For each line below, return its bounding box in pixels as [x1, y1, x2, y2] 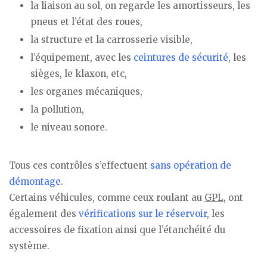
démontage [9, 176, 61, 188]
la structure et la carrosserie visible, [30, 34, 193, 46]
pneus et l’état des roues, [30, 16, 142, 28]
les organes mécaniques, [30, 86, 142, 98]
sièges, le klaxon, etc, [30, 68, 127, 80]
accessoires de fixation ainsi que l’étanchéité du [9, 224, 225, 236]
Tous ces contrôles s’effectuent [9, 160, 150, 172]
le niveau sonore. [30, 122, 107, 133]
